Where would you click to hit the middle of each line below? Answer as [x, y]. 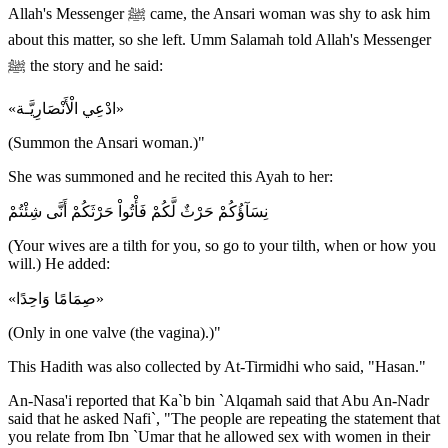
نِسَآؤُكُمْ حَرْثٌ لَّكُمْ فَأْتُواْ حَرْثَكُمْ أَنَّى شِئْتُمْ [138, 211]
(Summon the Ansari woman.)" [106, 142]
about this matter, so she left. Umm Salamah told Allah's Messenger [219, 39]
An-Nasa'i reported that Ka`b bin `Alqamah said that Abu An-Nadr [218, 400]
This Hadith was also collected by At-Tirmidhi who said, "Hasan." [217, 366]
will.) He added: [59, 263]
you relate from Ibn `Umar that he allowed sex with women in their [219, 436]
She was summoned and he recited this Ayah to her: [170, 176]
